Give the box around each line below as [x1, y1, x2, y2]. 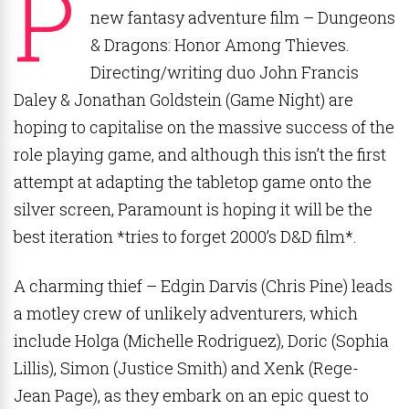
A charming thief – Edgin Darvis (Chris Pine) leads [14, 275, 393, 297]
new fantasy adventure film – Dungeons [90, 6, 395, 28]
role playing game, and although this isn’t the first [14, 143, 386, 165]
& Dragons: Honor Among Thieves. [90, 34, 350, 56]
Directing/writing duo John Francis [90, 61, 359, 83]
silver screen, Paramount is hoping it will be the [14, 198, 372, 220]
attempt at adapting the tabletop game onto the [14, 171, 372, 193]
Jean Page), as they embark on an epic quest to [14, 384, 369, 406]
